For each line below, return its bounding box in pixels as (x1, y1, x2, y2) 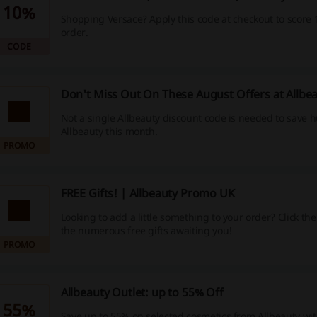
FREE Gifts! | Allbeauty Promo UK (60, 185, 235, 201)
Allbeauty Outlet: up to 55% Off (60, 284, 224, 300)
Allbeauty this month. (60, 125, 158, 139)
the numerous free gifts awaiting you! (60, 224, 232, 238)
